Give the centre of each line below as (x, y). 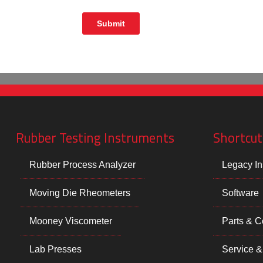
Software (241, 193)
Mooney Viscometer (71, 221)
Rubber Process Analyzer (83, 165)
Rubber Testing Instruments (95, 138)
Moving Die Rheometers (80, 193)
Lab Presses (56, 249)
